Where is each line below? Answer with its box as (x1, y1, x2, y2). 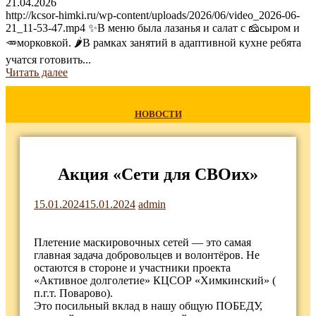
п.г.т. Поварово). (34, 286, 113, 299)
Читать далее (6, 66, 68, 78)
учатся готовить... (6, 54, 91, 66)
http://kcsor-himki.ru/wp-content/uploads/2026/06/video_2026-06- (6, 9, 300, 21)
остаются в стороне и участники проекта (34, 261, 231, 274)
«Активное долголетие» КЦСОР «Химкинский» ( (34, 274, 276, 286)
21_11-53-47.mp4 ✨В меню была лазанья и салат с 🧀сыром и (6, 22, 300, 34)
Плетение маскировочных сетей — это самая (34, 236, 251, 248)
